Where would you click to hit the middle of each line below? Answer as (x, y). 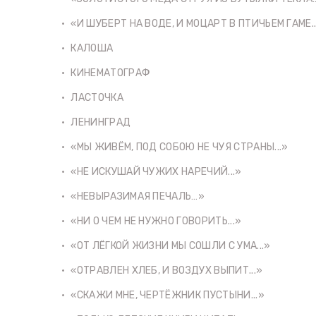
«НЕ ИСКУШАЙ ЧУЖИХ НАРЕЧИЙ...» (156, 171)
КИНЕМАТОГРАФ (111, 73)
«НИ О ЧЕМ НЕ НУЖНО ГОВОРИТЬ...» (156, 221)
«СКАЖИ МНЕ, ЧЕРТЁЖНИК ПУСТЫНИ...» (168, 295)
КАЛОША (92, 48)
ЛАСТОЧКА (97, 97)
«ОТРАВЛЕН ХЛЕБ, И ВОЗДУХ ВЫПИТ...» (167, 270)
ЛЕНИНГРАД (101, 122)
